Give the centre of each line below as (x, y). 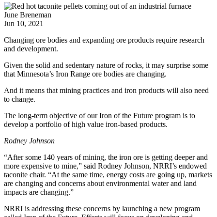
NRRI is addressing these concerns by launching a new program (102, 208)
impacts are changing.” (39, 192)
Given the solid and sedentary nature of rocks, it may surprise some (106, 65)
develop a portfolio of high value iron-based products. (86, 124)
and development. (31, 48)
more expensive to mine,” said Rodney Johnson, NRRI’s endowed (105, 166)
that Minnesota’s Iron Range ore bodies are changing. (85, 74)
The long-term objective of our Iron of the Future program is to (100, 115)
